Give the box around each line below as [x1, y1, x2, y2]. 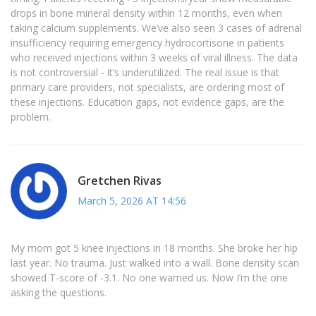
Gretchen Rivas [78, 172, 162, 188]
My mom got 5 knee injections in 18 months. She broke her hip [11, 241, 298, 255]
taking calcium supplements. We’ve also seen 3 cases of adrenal [11, 21, 302, 35]
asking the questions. [11, 286, 107, 300]
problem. [11, 110, 51, 124]
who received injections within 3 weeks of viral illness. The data [11, 51, 298, 65]
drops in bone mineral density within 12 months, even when [11, 6, 282, 20]
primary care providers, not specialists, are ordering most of [11, 80, 284, 95]
